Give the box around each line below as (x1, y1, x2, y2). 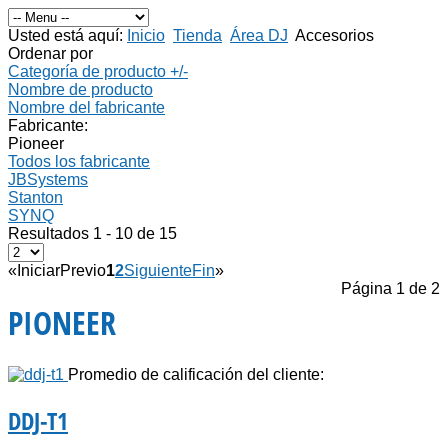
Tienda (173, 27, 222, 44)
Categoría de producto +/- (8, 63, 188, 80)
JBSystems (8, 171, 88, 188)
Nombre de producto (8, 81, 153, 98)
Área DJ (230, 27, 288, 44)
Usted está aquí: (8, 27, 127, 44)
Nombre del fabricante (8, 99, 165, 116)
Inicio (127, 27, 165, 44)
